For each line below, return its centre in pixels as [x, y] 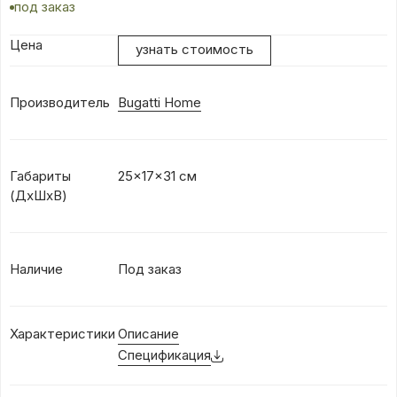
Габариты [40, 176]
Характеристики [62, 334]
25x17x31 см [157, 176]
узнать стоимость [195, 50]
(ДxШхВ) [39, 196]
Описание [148, 334]
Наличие [36, 269]
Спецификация [164, 355]
